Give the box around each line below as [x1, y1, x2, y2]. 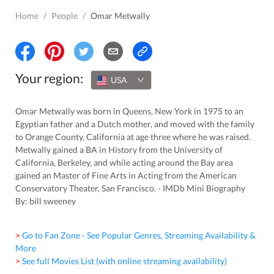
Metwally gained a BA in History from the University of [15, 144, 223, 155]
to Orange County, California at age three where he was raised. [15, 131, 251, 142]
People [51, 10, 78, 21]
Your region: [15, 70, 83, 86]
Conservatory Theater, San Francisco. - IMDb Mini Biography [15, 182, 245, 193]
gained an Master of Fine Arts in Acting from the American [15, 169, 237, 180]
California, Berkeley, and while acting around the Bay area [15, 157, 233, 168]
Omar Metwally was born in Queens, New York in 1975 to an [15, 105, 243, 116]
